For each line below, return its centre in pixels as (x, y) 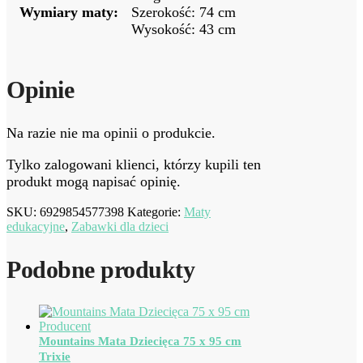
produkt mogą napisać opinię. (94, 182)
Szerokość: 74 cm (184, 12)
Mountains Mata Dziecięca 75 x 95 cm (140, 342)
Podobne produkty (100, 270)
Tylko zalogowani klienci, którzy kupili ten (134, 165)
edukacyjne (36, 227)
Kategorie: (156, 212)
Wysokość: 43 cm (184, 29)
